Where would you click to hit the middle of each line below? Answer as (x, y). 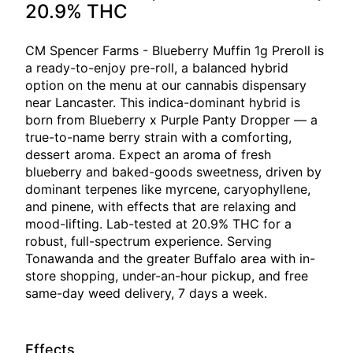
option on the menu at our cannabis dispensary (166, 85)
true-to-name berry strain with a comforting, (158, 137)
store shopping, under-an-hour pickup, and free (167, 276)
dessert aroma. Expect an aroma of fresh (148, 155)
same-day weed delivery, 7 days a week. (146, 294)
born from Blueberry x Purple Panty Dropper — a (171, 120)
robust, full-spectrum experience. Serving (149, 242)
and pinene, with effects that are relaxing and (161, 207)
